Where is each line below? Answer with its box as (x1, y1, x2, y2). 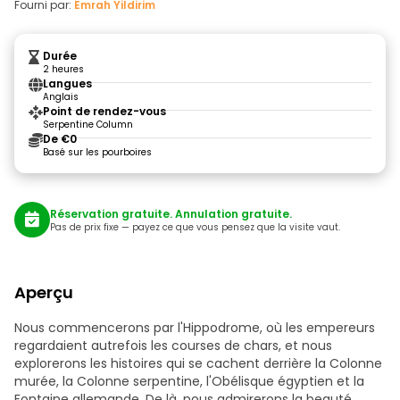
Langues (43, 76, 92, 91)
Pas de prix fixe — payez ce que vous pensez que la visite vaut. (50, 220, 340, 234)
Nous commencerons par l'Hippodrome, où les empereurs (14, 319, 375, 337)
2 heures (43, 62, 84, 76)
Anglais (43, 90, 79, 104)
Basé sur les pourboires (43, 146, 152, 159)
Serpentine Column (43, 118, 133, 131)
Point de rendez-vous (43, 104, 166, 119)
